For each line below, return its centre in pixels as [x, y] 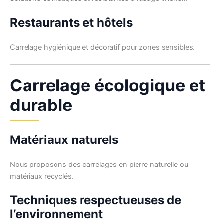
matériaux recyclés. [42, 177]
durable [41, 105]
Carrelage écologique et [108, 85]
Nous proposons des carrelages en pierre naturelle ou [99, 165]
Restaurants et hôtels [71, 22]
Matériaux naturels [64, 140]
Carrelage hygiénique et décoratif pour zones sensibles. [102, 47]
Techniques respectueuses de [96, 200]
